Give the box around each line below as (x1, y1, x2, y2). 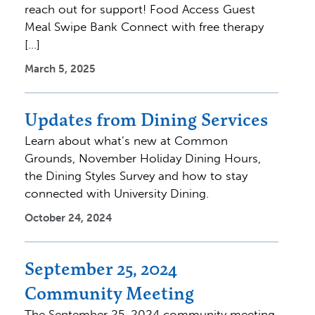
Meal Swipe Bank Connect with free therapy (25, 19, 264, 34)
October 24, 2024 (25, 211, 112, 224)
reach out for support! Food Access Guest (25, 1, 255, 16)
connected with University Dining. (25, 186, 209, 200)
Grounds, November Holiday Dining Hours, (25, 150, 261, 165)
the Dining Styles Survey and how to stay (25, 168, 247, 183)
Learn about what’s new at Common (25, 133, 228, 148)
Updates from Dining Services (25, 108, 268, 131)
